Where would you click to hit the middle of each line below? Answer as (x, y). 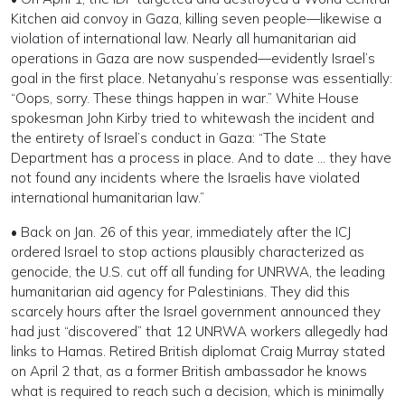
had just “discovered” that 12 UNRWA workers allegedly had (199, 331)
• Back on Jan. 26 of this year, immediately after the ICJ (181, 232)
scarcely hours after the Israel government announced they (196, 311)
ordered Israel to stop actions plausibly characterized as (188, 252)
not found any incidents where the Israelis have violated (185, 178)
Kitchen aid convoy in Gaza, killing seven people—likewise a (196, 19)
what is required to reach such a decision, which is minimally (198, 391)
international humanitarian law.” (108, 198)
